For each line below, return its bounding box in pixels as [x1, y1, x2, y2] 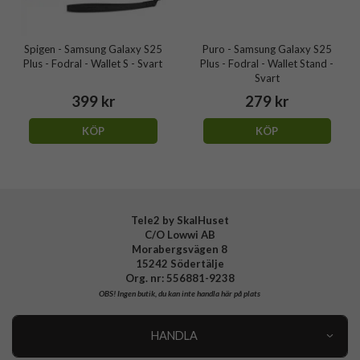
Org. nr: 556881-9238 [125, 271, 235, 284]
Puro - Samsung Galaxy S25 [202, 42, 332, 55]
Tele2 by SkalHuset [130, 213, 229, 227]
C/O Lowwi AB [144, 227, 215, 241]
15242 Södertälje [135, 256, 224, 270]
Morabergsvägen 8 [132, 242, 228, 256]
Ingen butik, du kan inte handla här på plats [116, 288, 261, 298]
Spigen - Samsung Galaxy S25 [23, 42, 162, 55]
